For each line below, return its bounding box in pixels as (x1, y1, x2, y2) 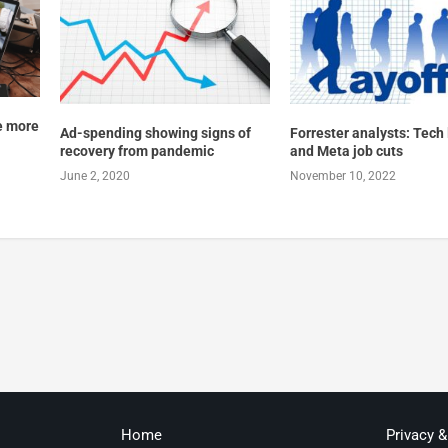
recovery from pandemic (59, 143, 214, 160)
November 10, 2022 (290, 169, 397, 184)
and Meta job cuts (290, 143, 404, 160)
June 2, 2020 (59, 169, 130, 184)
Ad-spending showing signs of (59, 125, 251, 142)
